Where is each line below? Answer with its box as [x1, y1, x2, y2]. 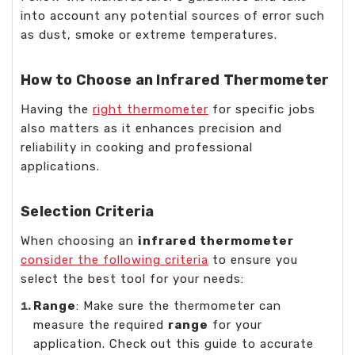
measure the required [33, 317, 169, 332]
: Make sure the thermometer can [76, 298, 282, 313]
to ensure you [208, 252, 298, 267]
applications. [21, 158, 100, 174]
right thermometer [93, 101, 208, 116]
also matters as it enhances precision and [21, 120, 282, 136]
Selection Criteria [21, 202, 155, 220]
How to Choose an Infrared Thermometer [21, 71, 330, 89]
